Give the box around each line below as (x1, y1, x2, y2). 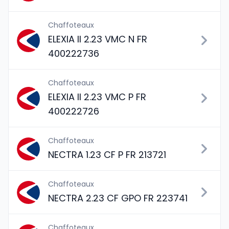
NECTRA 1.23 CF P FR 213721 (48, 148, 166, 161)
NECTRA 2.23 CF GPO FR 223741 (48, 192, 188, 204)
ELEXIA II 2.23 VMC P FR (48, 90, 146, 103)
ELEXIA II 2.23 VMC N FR (48, 33, 147, 45)
